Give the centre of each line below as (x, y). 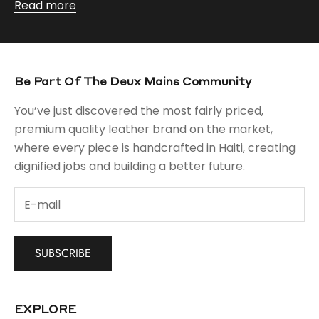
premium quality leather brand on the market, (143, 130)
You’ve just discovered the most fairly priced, (139, 111)
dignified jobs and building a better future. (130, 167)
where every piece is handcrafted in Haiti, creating (155, 148)
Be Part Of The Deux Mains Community (133, 81)
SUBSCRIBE (63, 253)
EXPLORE (45, 308)
